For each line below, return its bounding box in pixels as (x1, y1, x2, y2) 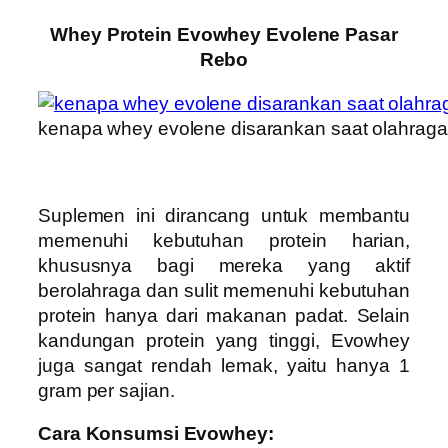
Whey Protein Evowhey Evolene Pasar (50, 24, 398, 46)
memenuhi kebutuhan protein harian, (38, 229, 410, 251)
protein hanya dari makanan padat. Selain (38, 304, 410, 326)
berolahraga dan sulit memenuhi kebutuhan (38, 279, 410, 301)
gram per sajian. (38, 379, 175, 401)
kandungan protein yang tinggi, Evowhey (38, 329, 410, 351)
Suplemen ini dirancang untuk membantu (38, 204, 410, 226)
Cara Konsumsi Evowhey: (38, 423, 274, 445)
